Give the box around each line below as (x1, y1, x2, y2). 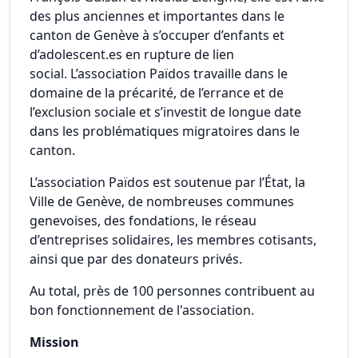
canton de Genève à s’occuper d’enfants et (30, 26, 284, 44)
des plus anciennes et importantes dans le (30, 7, 284, 25)
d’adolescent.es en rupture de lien (30, 46, 234, 63)
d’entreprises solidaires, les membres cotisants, (30, 231, 316, 249)
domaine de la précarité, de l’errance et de (30, 84, 284, 101)
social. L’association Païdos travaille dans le (30, 65, 288, 82)
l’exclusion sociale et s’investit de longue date (30, 103, 301, 121)
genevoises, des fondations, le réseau (30, 212, 257, 229)
